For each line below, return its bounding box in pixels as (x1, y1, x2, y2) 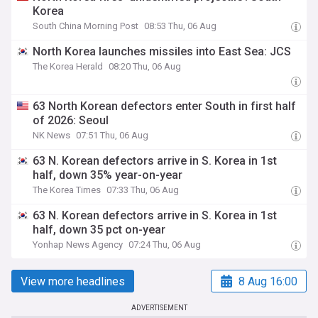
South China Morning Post (33, 21, 139, 31)
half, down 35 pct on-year (33, 223, 166, 236)
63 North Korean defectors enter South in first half (33, 99, 297, 113)
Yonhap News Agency (33, 239, 124, 250)
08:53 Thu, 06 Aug (144, 21, 217, 31)
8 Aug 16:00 (238, 274, 297, 288)
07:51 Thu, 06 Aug (76, 130, 149, 141)
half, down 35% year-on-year (33, 168, 183, 182)
